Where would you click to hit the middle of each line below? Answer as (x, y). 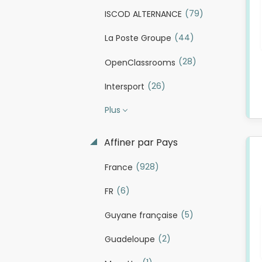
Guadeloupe (130, 239)
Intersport (124, 86)
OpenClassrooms (140, 62)
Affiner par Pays (139, 142)
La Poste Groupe (138, 38)
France (118, 167)
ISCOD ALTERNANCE (143, 14)
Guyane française (141, 216)
